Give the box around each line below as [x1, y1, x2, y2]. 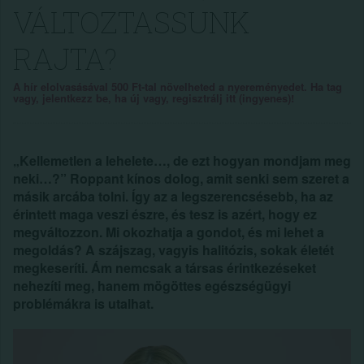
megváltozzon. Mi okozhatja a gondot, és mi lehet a [13, 223, 324, 241]
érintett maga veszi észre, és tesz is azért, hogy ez [13, 205, 317, 223]
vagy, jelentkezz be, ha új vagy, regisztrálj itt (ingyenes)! [13, 90, 294, 106]
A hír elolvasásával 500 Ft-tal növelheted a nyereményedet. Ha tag [13, 79, 342, 94]
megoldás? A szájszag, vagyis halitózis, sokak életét [13, 240, 334, 259]
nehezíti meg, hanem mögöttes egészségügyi [13, 276, 291, 295]
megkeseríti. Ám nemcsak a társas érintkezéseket [13, 258, 316, 277]
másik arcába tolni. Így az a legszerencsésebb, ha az [13, 187, 333, 206]
